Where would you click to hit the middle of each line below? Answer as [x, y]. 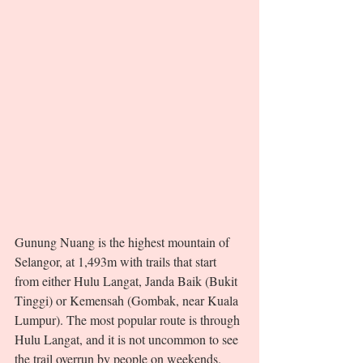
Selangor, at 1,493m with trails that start [117, 262]
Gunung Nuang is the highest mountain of [124, 242]
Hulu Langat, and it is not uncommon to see [128, 340]
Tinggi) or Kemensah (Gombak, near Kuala [128, 301]
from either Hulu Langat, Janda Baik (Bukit [128, 281]
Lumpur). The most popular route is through [129, 320]
